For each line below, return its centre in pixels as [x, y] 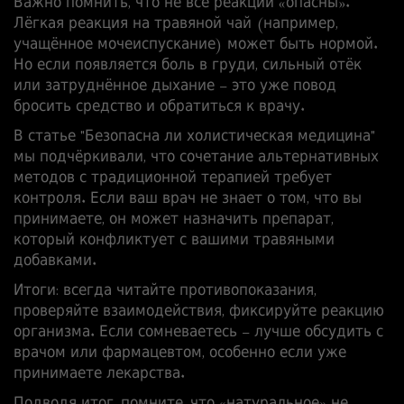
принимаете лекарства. [99, 374]
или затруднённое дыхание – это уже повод [175, 87]
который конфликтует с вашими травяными [174, 241]
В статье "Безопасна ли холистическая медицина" [194, 137]
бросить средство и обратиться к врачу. [159, 107]
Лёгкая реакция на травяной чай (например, [176, 24]
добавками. [55, 262]
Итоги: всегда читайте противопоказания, [165, 291]
